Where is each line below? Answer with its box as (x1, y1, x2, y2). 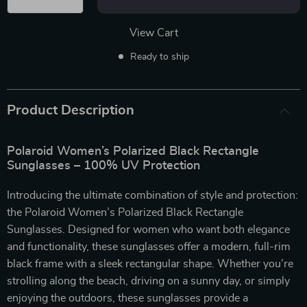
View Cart (129, 27, 178, 38)
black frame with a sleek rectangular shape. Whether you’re (7, 258, 293, 269)
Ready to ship (130, 51, 189, 62)
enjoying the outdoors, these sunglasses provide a (7, 292, 248, 304)
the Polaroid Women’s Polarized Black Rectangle (7, 206, 243, 218)
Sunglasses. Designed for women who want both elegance (7, 223, 290, 235)
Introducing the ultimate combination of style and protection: (7, 189, 298, 201)
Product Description (7, 103, 134, 117)
